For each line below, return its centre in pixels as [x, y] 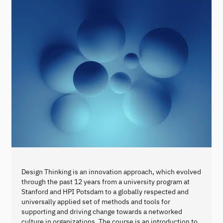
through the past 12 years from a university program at [106, 181]
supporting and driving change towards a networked [102, 211]
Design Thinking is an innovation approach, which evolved [111, 171]
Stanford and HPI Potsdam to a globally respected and [105, 191]
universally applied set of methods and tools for [96, 201]
